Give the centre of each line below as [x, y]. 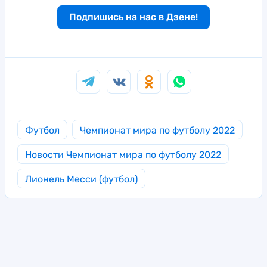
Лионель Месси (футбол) [81, 179]
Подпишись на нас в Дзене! [133, 17]
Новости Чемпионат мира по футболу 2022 [123, 155]
